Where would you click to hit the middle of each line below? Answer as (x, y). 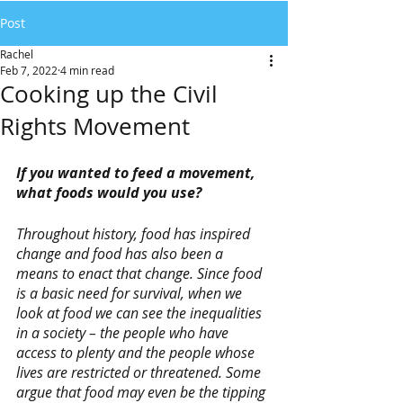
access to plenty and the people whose (137, 353)
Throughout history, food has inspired (135, 234)
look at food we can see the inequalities (141, 313)
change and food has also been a (121, 254)
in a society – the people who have (124, 333)
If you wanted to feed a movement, (137, 173)
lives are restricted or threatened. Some (140, 372)
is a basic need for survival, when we (131, 293)
